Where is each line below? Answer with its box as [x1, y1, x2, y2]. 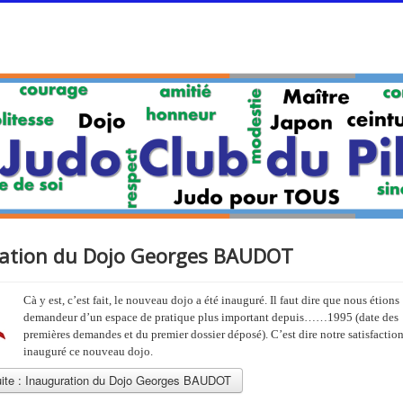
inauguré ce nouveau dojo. [22, 344, 153, 358]
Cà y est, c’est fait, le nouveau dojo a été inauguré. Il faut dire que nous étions [22, 292, 399, 307]
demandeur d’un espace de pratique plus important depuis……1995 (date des [22, 309, 399, 324]
